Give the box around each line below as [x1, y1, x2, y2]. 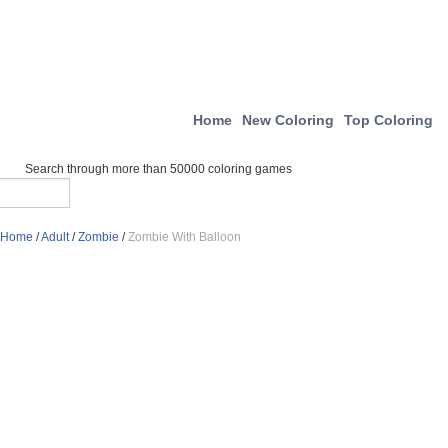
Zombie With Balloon [128, 230, 241, 244]
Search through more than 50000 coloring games [25, 162, 292, 176]
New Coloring [242, 112, 334, 128]
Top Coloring [344, 112, 433, 128]
